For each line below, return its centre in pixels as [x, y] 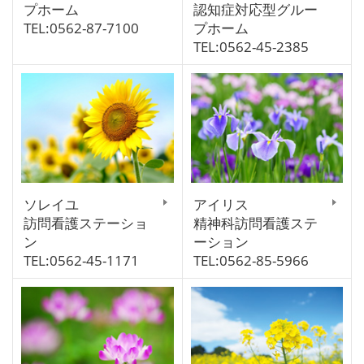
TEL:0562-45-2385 [251, 47]
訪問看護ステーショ [86, 223]
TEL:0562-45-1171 [81, 260]
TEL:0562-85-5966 [251, 260]
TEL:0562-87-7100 [81, 28]
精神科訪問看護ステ [255, 223]
